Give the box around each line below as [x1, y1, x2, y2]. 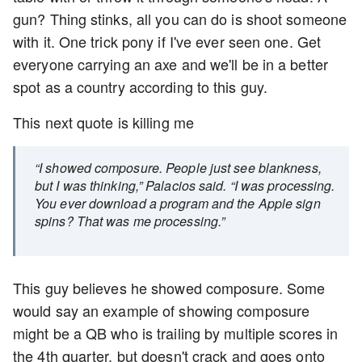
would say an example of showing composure [13, 300, 310, 321]
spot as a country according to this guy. [13, 76, 272, 97]
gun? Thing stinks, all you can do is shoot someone [13, 8, 347, 29]
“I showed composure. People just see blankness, [35, 158, 322, 177]
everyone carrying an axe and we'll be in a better [13, 53, 328, 74]
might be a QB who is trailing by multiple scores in [13, 322, 339, 343]
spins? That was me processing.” [35, 212, 225, 230]
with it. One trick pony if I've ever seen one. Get [13, 31, 322, 52]
